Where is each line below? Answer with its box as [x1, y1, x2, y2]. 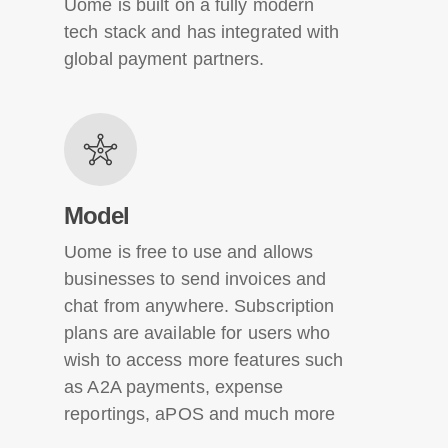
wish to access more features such [64, 349, 344, 370]
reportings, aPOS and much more [64, 403, 336, 424]
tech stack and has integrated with [64, 21, 340, 42]
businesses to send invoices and [64, 268, 327, 289]
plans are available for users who [64, 322, 331, 343]
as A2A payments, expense [64, 376, 284, 397]
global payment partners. [64, 48, 265, 69]
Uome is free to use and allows [64, 241, 314, 262]
